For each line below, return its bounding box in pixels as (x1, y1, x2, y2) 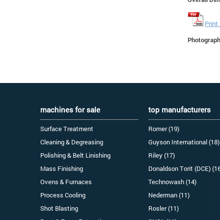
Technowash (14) (148, 178, 196, 186)
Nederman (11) (148, 191, 190, 199)
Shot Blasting (40, 204, 78, 213)
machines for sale (40, 105, 100, 115)
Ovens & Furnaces (40, 178, 92, 186)
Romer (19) (148, 125, 179, 133)
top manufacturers (148, 105, 211, 115)
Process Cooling (40, 191, 85, 199)
